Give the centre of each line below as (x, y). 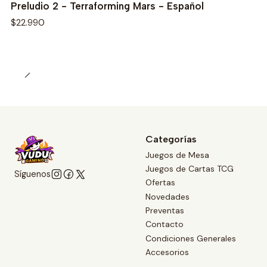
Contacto (164, 224)
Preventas (165, 211)
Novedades (167, 196)
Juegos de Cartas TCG (190, 168)
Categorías (171, 139)
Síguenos (32, 174)
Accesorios (167, 252)
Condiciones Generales (191, 238)
